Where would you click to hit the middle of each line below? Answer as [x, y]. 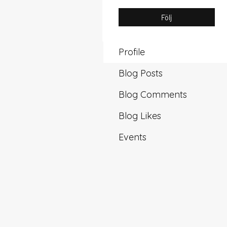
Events [133, 137]
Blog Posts [141, 73]
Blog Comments [153, 94]
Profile [132, 52]
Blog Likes [140, 116]
